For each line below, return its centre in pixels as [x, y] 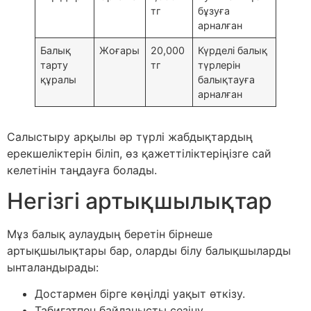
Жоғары [120, 50]
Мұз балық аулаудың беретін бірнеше [110, 234]
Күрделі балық [233, 50]
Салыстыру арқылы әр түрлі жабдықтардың [130, 136]
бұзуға [214, 10]
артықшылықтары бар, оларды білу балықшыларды [149, 250]
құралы [59, 79]
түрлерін [219, 65]
